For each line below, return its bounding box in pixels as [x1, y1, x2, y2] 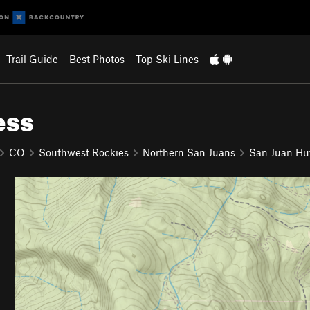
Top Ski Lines [135, 53, 199, 65]
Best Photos [69, 53, 125, 65]
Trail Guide [6, 53, 58, 65]
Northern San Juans [143, 145, 235, 158]
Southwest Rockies [39, 145, 129, 158]
